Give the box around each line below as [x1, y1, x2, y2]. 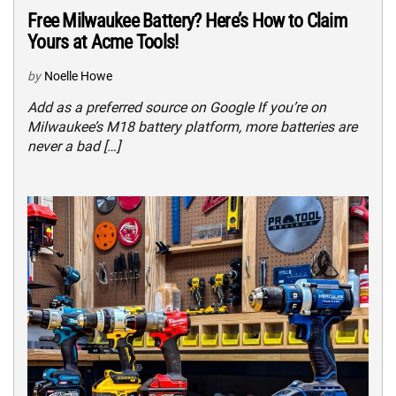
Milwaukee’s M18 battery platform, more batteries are [27, 118, 357, 136]
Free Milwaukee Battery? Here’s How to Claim [27, 10, 348, 33]
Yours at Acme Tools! [27, 31, 179, 54]
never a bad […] [27, 138, 120, 156]
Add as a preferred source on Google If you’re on [27, 99, 326, 117]
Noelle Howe [44, 69, 112, 84]
